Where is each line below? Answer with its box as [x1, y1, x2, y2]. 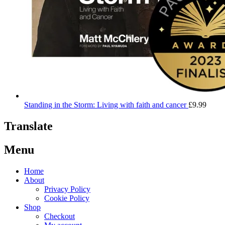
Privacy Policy [44, 184, 90, 193]
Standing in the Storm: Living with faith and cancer [24, 100, 186, 109]
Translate [4, 119, 53, 133]
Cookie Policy [44, 193, 89, 202]
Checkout [44, 211, 75, 220]
